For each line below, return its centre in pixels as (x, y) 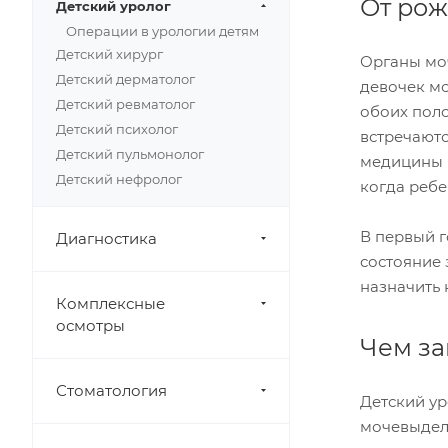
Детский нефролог (119, 179)
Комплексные (110, 303)
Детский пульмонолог (130, 154)
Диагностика (106, 238)
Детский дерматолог (125, 79)
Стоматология (111, 390)
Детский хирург (109, 54)
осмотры (90, 325)
